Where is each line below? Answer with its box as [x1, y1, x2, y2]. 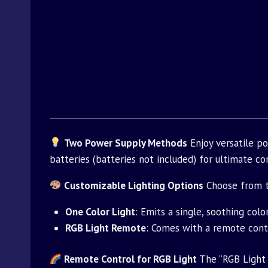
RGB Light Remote [65, 221, 146, 234]
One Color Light [65, 205, 135, 218]
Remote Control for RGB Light [64, 252, 197, 266]
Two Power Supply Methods [64, 136, 188, 150]
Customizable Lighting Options [64, 178, 204, 192]
